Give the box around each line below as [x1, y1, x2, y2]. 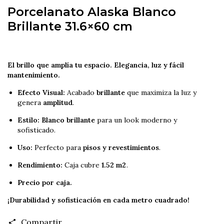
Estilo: [17, 115, 39, 125]
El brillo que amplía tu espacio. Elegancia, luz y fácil [7, 60, 184, 70]
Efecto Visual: [17, 88, 65, 97]
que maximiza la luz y [125, 88, 196, 97]
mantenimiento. [7, 70, 60, 80]
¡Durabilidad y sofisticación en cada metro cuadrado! [7, 195, 191, 205]
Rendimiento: [17, 160, 62, 170]
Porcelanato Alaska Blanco [7, 4, 176, 19]
